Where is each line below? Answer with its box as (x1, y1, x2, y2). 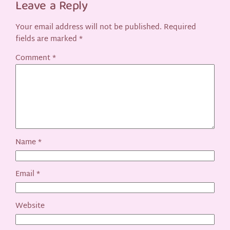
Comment (15, 51, 53, 66)
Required (164, 20, 197, 34)
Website (15, 199, 45, 214)
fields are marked (15, 32, 80, 46)
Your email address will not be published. (15, 20, 162, 34)
